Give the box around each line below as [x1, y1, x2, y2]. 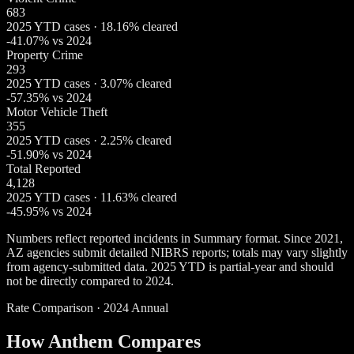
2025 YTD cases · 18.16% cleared [6, 19, 178, 33]
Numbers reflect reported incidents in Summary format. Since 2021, [6, 231, 343, 245]
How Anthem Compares [6, 330, 201, 352]
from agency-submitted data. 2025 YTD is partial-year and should [6, 259, 333, 273]
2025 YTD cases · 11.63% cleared [6, 190, 177, 204]
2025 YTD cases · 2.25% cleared [6, 133, 171, 147]
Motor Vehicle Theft [6, 104, 107, 119]
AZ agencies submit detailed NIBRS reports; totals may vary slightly [6, 245, 348, 259]
